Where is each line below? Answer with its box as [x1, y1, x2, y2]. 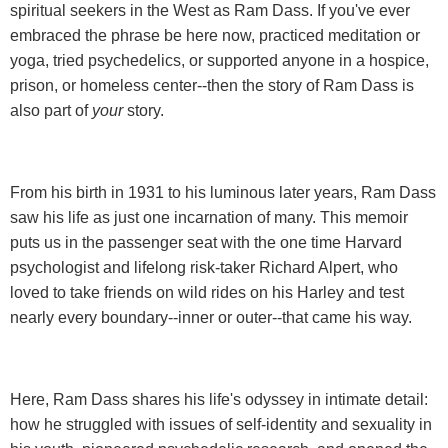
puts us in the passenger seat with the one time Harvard [10, 233, 402, 251]
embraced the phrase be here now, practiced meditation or [10, 26, 420, 44]
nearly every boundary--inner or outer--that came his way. [10, 308, 412, 326]
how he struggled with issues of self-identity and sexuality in [10, 415, 432, 433]
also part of [10, 101, 92, 119]
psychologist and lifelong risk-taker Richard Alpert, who [10, 258, 398, 276]
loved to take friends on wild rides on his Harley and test [10, 283, 404, 301]
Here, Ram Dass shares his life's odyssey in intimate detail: [10, 390, 428, 408]
